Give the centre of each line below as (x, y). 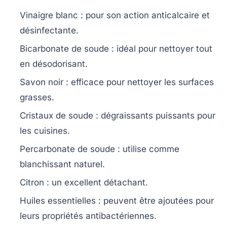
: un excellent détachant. (96, 183)
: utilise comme (147, 149)
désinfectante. (49, 31)
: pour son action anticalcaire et (144, 15)
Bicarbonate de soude (64, 49)
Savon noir (42, 82)
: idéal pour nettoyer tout (161, 49)
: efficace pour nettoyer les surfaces (139, 82)
